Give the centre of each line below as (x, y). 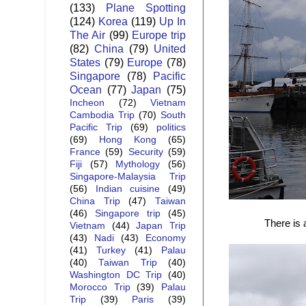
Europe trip (158, 35)
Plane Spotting (146, 8)
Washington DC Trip (116, 275)
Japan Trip (161, 226)
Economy (166, 238)
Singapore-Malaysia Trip (128, 177)
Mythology (138, 165)
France (85, 152)
